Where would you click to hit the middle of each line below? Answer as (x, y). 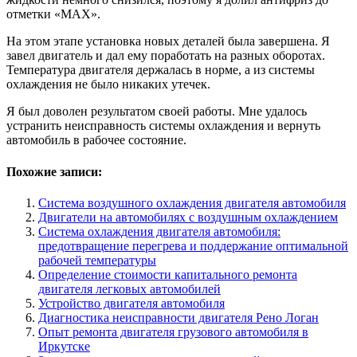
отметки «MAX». (53, 14)
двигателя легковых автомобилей (129, 288)
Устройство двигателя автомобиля (131, 303)
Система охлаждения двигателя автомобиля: (159, 231)
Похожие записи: (54, 171)
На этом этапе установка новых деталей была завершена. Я (168, 41)
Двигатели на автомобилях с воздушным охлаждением (188, 217)
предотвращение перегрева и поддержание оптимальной (193, 245)
